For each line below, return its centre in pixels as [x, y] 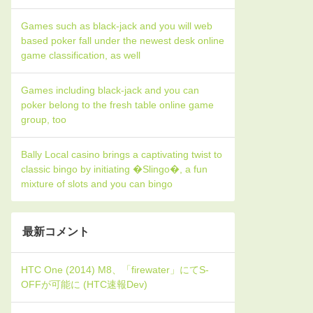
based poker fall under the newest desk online [123, 41]
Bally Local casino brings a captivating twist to [122, 154]
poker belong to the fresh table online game [117, 105]
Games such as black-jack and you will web [117, 26]
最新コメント [56, 232]
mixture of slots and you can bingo [97, 184]
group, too [44, 119]
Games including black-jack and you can [110, 90]
